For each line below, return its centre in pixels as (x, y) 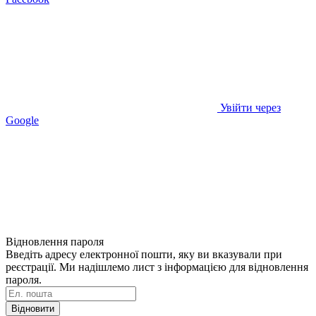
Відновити (33, 308)
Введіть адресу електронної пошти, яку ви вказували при (144, 254)
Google (22, 120)
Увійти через (250, 107)
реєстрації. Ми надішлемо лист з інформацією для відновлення (157, 267)
